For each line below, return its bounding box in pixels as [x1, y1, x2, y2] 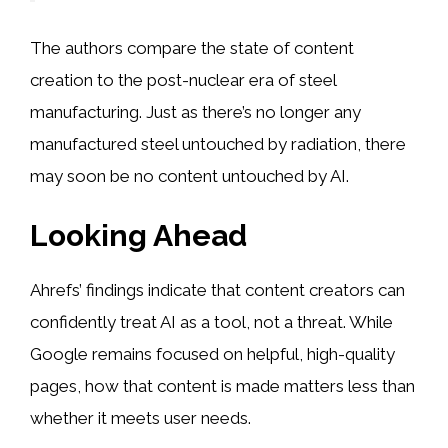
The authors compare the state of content [30, 38, 354, 59]
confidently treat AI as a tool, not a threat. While [30, 311, 393, 332]
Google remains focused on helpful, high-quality [30, 343, 395, 364]
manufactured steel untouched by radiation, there [30, 134, 406, 155]
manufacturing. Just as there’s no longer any [30, 102, 361, 123]
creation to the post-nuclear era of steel [30, 70, 336, 91]
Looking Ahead [30, 217, 247, 253]
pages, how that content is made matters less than [30, 375, 415, 396]
